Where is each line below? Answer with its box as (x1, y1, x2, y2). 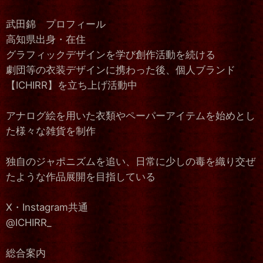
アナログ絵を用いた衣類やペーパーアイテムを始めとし (6, 109, 255, 122)
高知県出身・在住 (6, 33, 86, 45)
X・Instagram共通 (6, 201, 88, 213)
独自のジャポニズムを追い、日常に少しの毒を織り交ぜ (6, 155, 255, 167)
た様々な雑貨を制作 (6, 124, 96, 137)
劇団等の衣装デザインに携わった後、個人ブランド (6, 63, 235, 76)
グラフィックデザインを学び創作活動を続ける (6, 48, 215, 60)
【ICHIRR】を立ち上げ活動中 (6, 79, 137, 91)
